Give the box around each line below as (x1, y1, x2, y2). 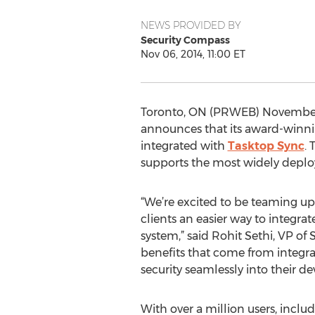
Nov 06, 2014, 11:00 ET (140, 48, 245, 60)
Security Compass (140, 34, 230, 46)
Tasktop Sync (227, 139, 304, 153)
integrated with (140, 139, 228, 153)
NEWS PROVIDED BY (140, 19, 241, 32)
